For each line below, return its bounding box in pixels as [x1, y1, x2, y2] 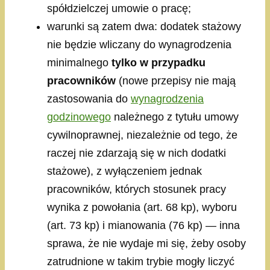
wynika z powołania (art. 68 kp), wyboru [47, 201, 237, 214]
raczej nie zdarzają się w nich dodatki [47, 147, 226, 160]
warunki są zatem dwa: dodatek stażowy [47, 20, 241, 33]
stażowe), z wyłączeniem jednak [47, 165, 202, 178]
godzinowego [47, 111, 111, 124]
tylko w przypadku [111, 57, 206, 69]
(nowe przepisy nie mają [116, 75, 236, 87]
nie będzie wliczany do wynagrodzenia [47, 39, 231, 51]
